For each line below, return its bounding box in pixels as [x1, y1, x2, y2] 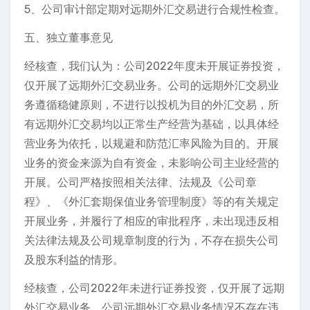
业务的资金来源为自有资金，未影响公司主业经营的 [24, 156, 279, 170]
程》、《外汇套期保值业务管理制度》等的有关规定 [24, 195, 279, 208]
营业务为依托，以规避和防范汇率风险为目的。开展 [24, 137, 279, 150]
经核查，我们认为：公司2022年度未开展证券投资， [24, 60, 284, 73]
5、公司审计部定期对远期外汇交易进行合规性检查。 [24, 3, 285, 16]
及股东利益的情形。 [24, 253, 124, 266]
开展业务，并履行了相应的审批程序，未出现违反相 [24, 215, 279, 228]
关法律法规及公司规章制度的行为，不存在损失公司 [24, 234, 279, 247]
